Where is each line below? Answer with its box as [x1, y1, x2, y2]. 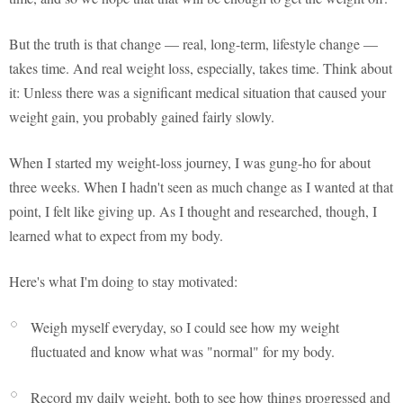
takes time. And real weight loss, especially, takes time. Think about [9, 58, 392, 78]
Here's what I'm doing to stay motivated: [9, 272, 237, 291]
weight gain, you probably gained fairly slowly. [9, 107, 274, 127]
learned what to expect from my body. [9, 226, 223, 246]
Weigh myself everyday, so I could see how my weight [31, 318, 339, 337]
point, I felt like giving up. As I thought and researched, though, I [9, 201, 377, 221]
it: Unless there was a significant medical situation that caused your [9, 83, 386, 103]
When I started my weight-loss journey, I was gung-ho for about [9, 153, 371, 173]
